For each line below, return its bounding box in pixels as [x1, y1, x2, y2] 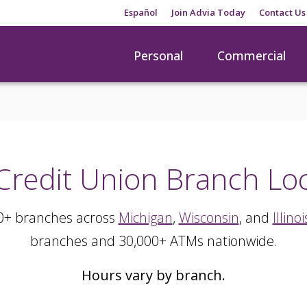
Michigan [118, 208, 173, 227]
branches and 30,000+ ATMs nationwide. [29, 232, 278, 250]
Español [124, 6, 158, 19]
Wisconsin [178, 208, 239, 227]
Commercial [217, 47, 286, 64]
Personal [134, 47, 183, 64]
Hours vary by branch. [82, 266, 225, 284]
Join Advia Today [171, 6, 246, 19]
